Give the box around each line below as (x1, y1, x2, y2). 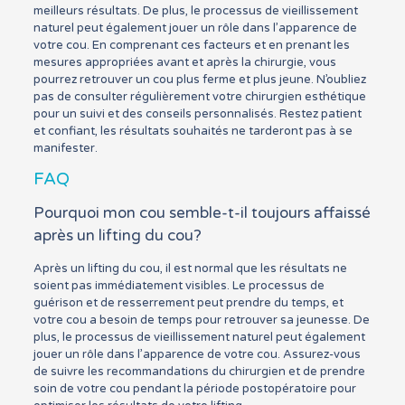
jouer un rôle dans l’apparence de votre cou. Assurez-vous (33, 347, 361, 362)
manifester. (33, 141, 98, 155)
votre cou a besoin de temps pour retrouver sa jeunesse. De (33, 313, 370, 327)
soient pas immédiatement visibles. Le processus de (33, 278, 325, 293)
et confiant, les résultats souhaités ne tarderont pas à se (33, 124, 353, 138)
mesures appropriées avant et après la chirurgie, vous (33, 55, 336, 70)
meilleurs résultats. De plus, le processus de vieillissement (33, 4, 358, 18)
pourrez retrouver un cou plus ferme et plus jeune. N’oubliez (33, 72, 366, 87)
